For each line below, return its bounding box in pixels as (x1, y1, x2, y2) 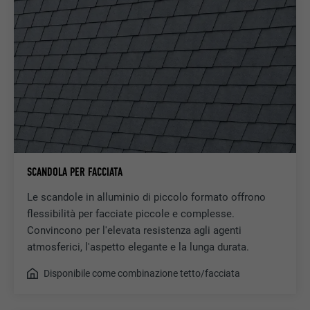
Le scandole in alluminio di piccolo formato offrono (26, 191, 266, 204)
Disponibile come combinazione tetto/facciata (43, 267, 240, 279)
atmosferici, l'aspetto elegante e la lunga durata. (26, 241, 249, 254)
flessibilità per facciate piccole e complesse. (26, 208, 235, 221)
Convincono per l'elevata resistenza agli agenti (26, 224, 241, 237)
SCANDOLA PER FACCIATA (26, 164, 122, 179)
